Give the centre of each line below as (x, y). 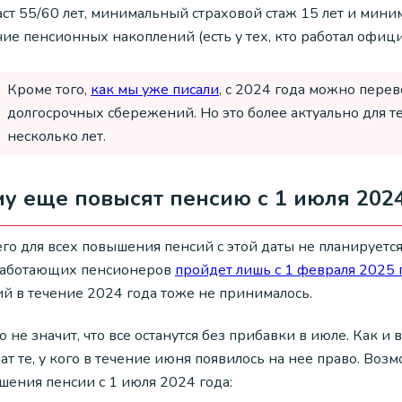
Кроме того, (49, 89)
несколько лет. (57, 136)
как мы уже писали (155, 89)
